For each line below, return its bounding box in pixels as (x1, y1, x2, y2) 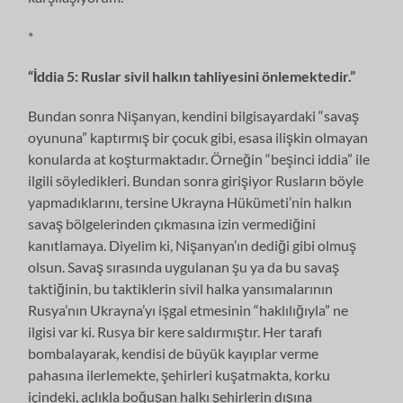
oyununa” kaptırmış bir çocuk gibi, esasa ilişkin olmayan (28, 128, 369, 146)
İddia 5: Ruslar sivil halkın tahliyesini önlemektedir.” (33, 67, 356, 85)
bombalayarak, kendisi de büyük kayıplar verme (28, 344, 319, 362)
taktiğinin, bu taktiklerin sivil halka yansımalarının (28, 279, 334, 297)
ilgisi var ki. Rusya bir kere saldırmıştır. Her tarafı (28, 322, 323, 340)
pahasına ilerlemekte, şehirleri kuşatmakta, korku (28, 365, 331, 383)
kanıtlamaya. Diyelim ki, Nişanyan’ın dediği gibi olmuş (28, 236, 357, 254)
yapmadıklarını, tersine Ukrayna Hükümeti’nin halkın (28, 193, 353, 210)
